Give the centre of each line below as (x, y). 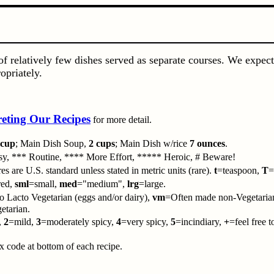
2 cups (102, 143)
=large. (152, 184)
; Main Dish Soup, (52, 143)
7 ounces (207, 143)
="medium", (102, 184)
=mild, (22, 222)
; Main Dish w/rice (152, 143)
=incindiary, (200, 222)
